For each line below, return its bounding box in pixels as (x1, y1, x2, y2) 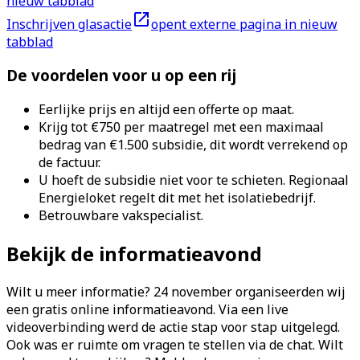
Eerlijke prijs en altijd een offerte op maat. (39, 100, 294, 118)
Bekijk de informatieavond (6, 239, 262, 267)
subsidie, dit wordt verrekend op (152, 136, 348, 153)
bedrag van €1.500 (39, 136, 152, 153)
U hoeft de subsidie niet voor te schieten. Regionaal (39, 171, 349, 189)
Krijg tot (39, 118, 91, 136)
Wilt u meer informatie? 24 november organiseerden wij (6, 282, 346, 301)
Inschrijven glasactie (6, 14, 132, 33)
